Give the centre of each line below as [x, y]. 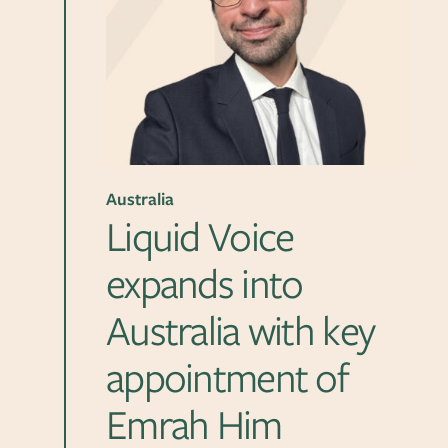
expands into [204, 283]
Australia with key [240, 330]
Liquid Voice [200, 236]
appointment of [227, 377]
